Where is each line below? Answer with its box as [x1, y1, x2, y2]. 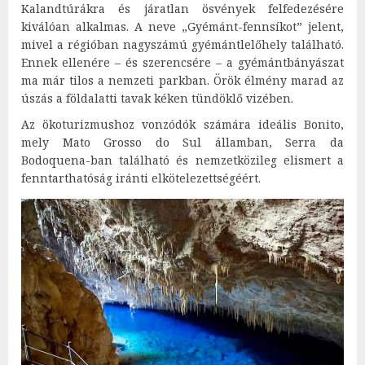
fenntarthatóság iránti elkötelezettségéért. [21, 169, 261, 186]
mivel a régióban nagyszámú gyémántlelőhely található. [21, 36, 344, 52]
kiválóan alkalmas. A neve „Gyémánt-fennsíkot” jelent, [21, 18, 344, 34]
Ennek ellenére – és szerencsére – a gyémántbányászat [21, 54, 344, 70]
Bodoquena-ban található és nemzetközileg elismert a [21, 152, 344, 168]
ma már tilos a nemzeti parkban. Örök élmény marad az [21, 72, 344, 88]
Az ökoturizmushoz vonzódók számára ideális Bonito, [21, 116, 344, 132]
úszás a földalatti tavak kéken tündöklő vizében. [21, 90, 293, 106]
